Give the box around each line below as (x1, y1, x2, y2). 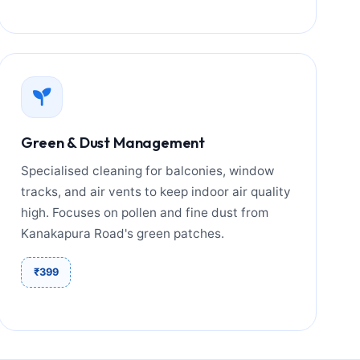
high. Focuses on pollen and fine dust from (21, 204, 269, 220)
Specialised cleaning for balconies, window (21, 162, 275, 178)
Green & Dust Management (21, 133, 206, 152)
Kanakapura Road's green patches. (21, 225, 225, 241)
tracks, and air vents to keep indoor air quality (21, 183, 292, 199)
